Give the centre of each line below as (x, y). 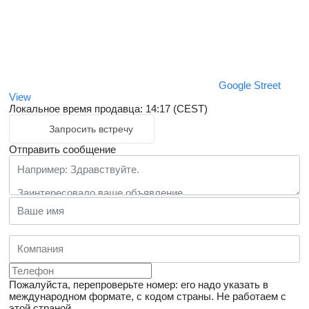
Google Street (250, 85)
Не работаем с (251, 296)
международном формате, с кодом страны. (111, 296)
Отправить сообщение (62, 149)
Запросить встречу (91, 129)
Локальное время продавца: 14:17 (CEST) (108, 108)
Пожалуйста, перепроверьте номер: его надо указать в (139, 284)
